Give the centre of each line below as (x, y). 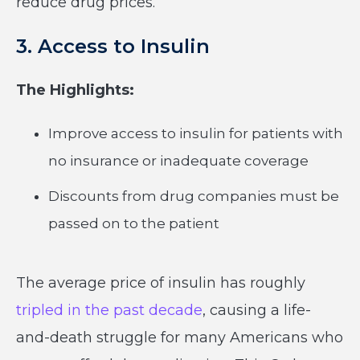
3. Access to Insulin (113, 46)
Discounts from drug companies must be (194, 196)
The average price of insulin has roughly (161, 283)
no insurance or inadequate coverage (178, 161)
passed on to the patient (134, 223)
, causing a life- (257, 310)
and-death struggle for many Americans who (180, 337)
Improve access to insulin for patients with (196, 133)
